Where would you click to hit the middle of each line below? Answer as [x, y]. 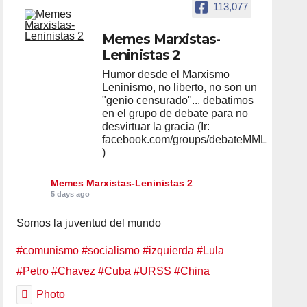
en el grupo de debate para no [175, 113]
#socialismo [111, 250]
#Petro [33, 271]
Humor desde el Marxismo [166, 74]
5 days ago [71, 194]
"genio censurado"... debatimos [178, 100]
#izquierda [169, 250]
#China [192, 271]
